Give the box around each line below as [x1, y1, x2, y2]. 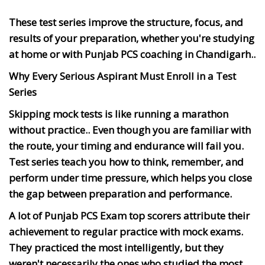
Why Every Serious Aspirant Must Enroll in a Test [9, 69, 236, 83]
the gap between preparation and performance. [9, 186, 232, 201]
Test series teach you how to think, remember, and [9, 154, 244, 169]
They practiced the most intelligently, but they [9, 240, 224, 254]
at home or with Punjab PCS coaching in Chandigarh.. [9, 47, 256, 61]
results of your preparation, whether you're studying [9, 31, 254, 45]
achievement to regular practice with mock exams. [9, 224, 243, 238]
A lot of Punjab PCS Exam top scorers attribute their [9, 208, 250, 222]
